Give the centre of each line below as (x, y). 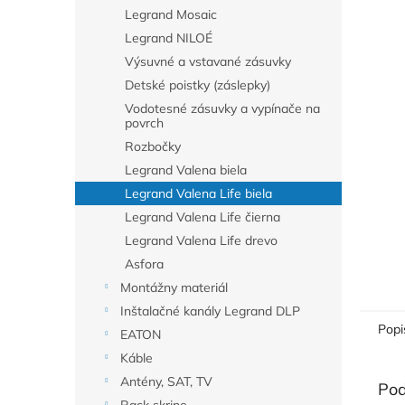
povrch (144, 123)
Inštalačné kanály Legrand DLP (210, 311)
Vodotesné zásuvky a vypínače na (222, 108)
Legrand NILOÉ (169, 38)
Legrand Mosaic (171, 14)
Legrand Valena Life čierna (202, 217)
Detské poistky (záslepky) (198, 85)
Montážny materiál (174, 287)
